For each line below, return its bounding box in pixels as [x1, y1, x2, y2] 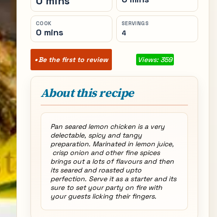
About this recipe [40, 85, 134, 101]
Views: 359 [137, 55, 172, 64]
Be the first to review [38, 55, 108, 64]
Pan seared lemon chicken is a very [50, 122, 165, 131]
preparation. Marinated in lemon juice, [50, 139, 174, 148]
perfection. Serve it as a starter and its [50, 174, 176, 183]
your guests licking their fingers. [50, 192, 156, 201]
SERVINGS [121, 20, 149, 27]
